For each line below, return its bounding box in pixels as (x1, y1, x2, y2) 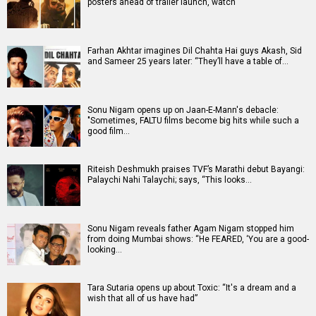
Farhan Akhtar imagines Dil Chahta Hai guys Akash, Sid (87, 45, 302, 56)
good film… (87, 126, 130, 136)
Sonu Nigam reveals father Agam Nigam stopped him (87, 223, 294, 233)
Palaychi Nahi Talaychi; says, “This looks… (87, 174, 252, 185)
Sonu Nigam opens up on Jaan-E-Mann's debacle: (87, 104, 279, 115)
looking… (87, 244, 122, 255)
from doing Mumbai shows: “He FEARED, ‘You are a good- (87, 233, 309, 244)
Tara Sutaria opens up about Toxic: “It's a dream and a (87, 282, 296, 293)
